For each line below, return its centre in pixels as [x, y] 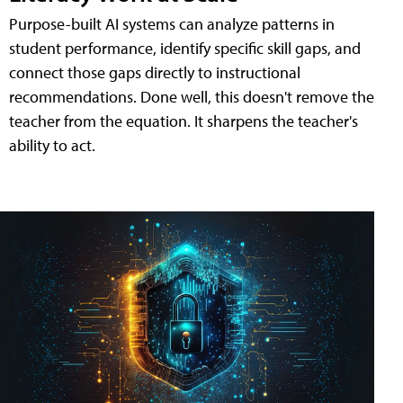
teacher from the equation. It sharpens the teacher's [184, 121]
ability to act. [52, 145]
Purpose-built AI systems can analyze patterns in [172, 24]
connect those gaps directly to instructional [155, 72]
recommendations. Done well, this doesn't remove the [192, 97]
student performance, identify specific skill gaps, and [185, 48]
